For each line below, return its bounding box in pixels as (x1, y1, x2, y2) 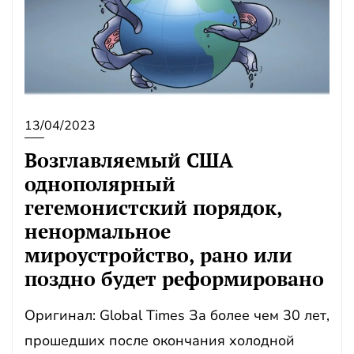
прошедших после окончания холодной (24, 331, 295, 350)
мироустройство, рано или (24, 242, 292, 268)
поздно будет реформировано (24, 265, 324, 292)
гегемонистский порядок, (24, 194, 282, 220)
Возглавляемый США (24, 147, 233, 173)
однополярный (24, 171, 175, 197)
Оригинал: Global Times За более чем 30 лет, (24, 306, 330, 325)
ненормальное (24, 218, 171, 244)
